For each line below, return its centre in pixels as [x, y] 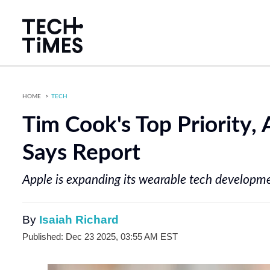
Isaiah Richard [79, 220]
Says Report [81, 153]
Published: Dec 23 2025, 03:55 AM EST [100, 237]
